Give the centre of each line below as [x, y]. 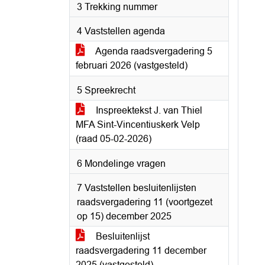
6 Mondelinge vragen [121, 164]
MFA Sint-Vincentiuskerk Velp [138, 125]
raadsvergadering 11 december [141, 251]
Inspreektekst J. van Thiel [148, 110]
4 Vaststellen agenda [121, 31]
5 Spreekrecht [106, 90]
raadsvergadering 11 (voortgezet [145, 202]
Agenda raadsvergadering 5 [153, 51]
